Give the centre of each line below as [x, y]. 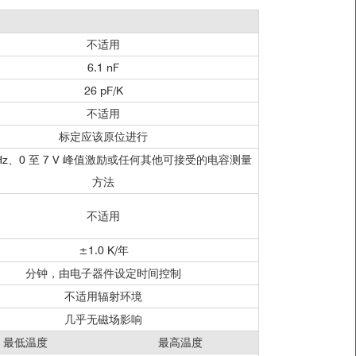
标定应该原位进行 [103, 137]
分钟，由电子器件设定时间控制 [103, 273]
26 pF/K [103, 91]
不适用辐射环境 [103, 296]
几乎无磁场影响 [103, 319]
